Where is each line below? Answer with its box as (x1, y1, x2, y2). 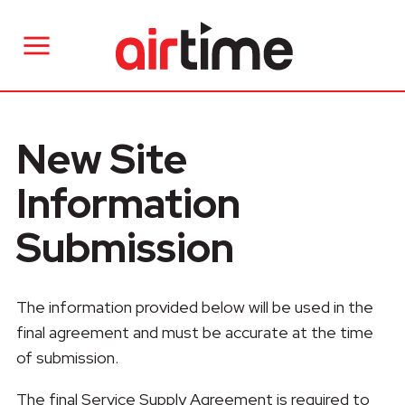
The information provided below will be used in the (15, 297, 373, 317)
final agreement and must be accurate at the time (15, 322, 373, 343)
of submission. (15, 347, 118, 368)
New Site (15, 132, 187, 186)
